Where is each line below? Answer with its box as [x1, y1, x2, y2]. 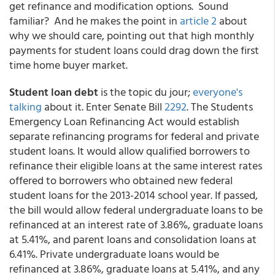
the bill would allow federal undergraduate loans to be [9, 201, 263, 218]
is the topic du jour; [98, 83, 193, 100]
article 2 [180, 12, 217, 29]
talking [9, 98, 42, 115]
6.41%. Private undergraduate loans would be [9, 246, 219, 262]
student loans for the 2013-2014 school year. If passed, [9, 187, 258, 203]
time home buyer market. [9, 56, 128, 73]
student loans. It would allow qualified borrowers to [9, 142, 250, 159]
